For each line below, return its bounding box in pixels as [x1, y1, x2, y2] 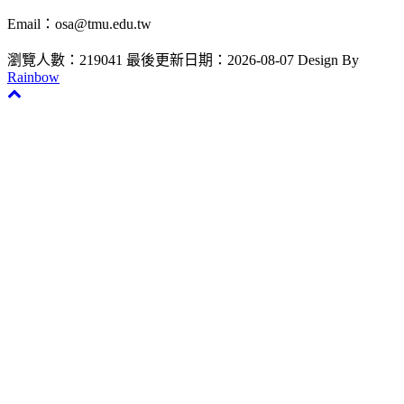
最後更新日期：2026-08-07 [126, 51, 294, 68]
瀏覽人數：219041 [7, 51, 123, 68]
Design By [298, 51, 359, 68]
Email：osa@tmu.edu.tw [7, 15, 151, 32]
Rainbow [7, 69, 60, 85]
